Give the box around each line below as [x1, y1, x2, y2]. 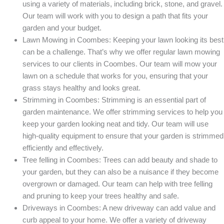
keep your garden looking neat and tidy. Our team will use [22, 119, 208, 128]
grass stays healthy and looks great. [22, 83, 140, 92]
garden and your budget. [22, 23, 101, 32]
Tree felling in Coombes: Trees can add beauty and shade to [22, 155, 217, 164]
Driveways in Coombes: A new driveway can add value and [22, 203, 215, 212]
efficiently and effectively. [22, 143, 103, 152]
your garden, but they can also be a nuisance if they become [22, 167, 218, 176]
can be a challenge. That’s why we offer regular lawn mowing [22, 47, 220, 56]
